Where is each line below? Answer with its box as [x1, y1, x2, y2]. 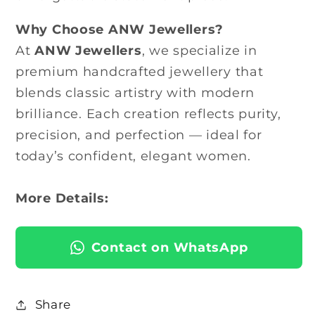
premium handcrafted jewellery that [15, 63, 264, 79]
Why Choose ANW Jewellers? [15, 21, 224, 37]
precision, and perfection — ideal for [15, 127, 262, 143]
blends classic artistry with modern [15, 84, 255, 101]
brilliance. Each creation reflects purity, [15, 105, 281, 122]
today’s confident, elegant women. [15, 148, 251, 164]
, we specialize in [141, 42, 257, 58]
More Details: [15, 190, 109, 206]
